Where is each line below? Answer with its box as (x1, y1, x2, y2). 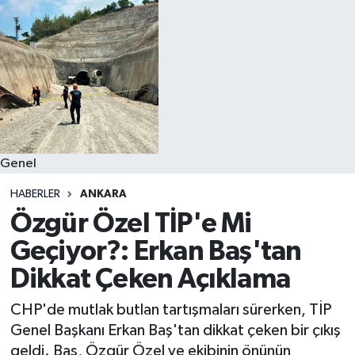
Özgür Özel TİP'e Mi (10, 209, 252, 238)
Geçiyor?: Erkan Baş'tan (10, 237, 302, 265)
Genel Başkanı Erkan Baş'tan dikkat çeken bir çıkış (10, 323, 341, 339)
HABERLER (10, 189, 60, 200)
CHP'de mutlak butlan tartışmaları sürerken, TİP (10, 302, 331, 319)
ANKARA (79, 189, 127, 200)
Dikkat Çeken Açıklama (10, 265, 290, 293)
